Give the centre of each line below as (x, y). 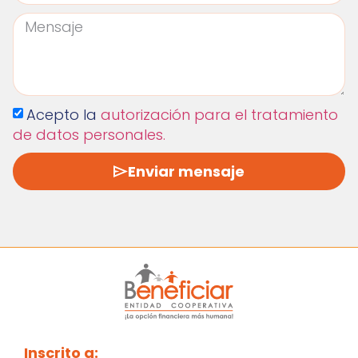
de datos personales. (89, 135)
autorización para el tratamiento (219, 115)
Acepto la (63, 115)
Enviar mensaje (186, 172)
